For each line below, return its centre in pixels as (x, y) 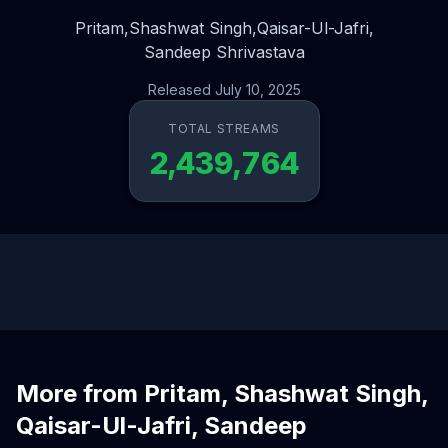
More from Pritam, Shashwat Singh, (222, 393)
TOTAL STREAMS (224, 128)
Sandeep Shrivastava (224, 52)
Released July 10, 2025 (224, 89)
